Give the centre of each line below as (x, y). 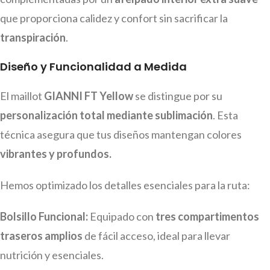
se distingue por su (178, 96)
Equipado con (122, 217)
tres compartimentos (207, 217)
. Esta (225, 115)
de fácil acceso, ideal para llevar (156, 236)
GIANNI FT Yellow (89, 96)
